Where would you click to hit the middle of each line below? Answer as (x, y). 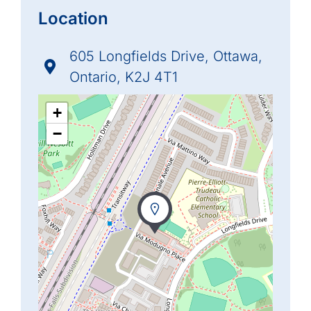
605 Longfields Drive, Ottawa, (166, 56)
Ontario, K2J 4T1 (123, 77)
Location (73, 18)
